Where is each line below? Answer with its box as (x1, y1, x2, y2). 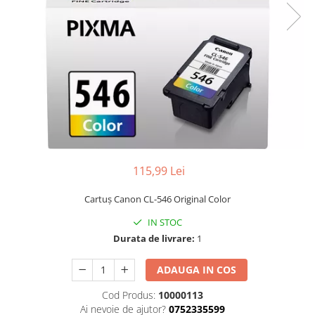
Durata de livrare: (113, 232, 195, 245)
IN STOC (146, 216, 182, 229)
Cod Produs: (101, 288, 155, 302)
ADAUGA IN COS (157, 263, 237, 276)
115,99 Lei (133, 163, 185, 179)
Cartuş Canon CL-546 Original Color (84, 193, 231, 205)
